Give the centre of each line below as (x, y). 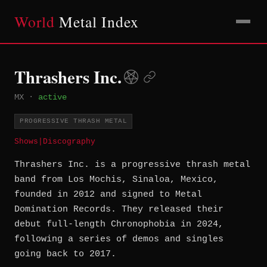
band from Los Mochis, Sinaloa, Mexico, (116, 180)
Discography (69, 142)
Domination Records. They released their (119, 210)
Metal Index (97, 21)
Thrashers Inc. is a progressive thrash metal (132, 165)
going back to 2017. (65, 254)
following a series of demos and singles (119, 240)
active (52, 97)
